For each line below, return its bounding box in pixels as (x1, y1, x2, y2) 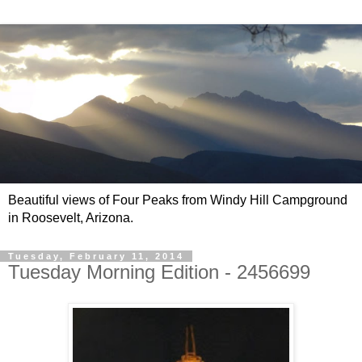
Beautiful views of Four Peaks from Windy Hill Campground (8, 193, 347, 208)
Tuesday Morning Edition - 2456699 (8, 261, 310, 284)
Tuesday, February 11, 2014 (8, 251, 184, 262)
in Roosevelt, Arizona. (8, 211, 133, 225)
